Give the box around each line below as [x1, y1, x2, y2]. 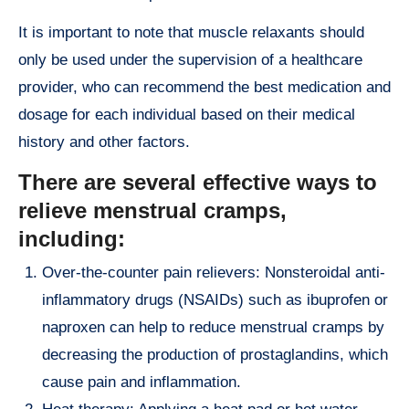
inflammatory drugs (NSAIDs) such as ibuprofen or [42, 290, 388, 309]
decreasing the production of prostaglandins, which [42, 345, 388, 363]
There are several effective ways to [18, 170, 377, 195]
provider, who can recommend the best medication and [18, 79, 391, 97]
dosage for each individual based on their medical [18, 106, 355, 124]
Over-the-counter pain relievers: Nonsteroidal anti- [42, 263, 385, 281]
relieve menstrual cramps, [18, 198, 287, 224]
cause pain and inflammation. [42, 372, 241, 391]
